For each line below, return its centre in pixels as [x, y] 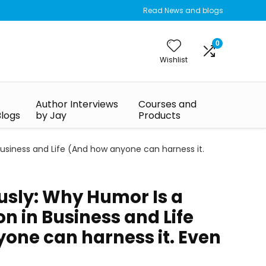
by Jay [51, 115]
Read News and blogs [183, 10]
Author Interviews [77, 104]
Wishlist [174, 60]
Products [160, 115]
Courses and [168, 104]
